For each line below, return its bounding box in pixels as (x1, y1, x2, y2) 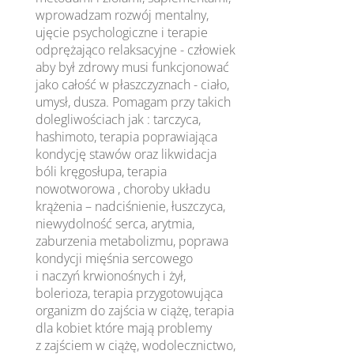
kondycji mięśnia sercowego (36, 249, 194, 267)
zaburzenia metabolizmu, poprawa (36, 232, 229, 250)
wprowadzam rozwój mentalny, (36, 6, 209, 24)
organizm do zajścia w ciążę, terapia (36, 301, 235, 319)
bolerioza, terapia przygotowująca (36, 284, 224, 302)
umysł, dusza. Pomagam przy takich (36, 92, 232, 111)
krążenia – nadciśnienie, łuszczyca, (36, 197, 226, 215)
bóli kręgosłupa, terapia (36, 162, 168, 180)
